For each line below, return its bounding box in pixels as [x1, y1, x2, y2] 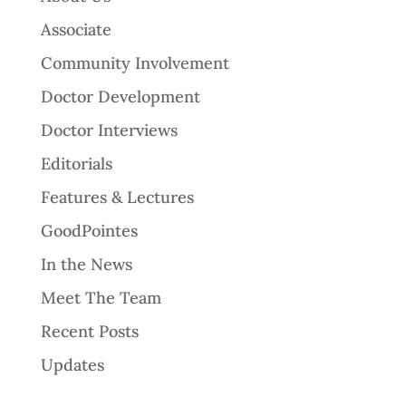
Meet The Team [40, 286, 161, 308]
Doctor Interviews [40, 119, 178, 140]
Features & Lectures [40, 186, 194, 208]
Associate [40, 18, 111, 40]
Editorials [40, 152, 112, 174]
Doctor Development [40, 85, 200, 107]
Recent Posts [40, 320, 139, 342]
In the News [40, 253, 132, 275]
